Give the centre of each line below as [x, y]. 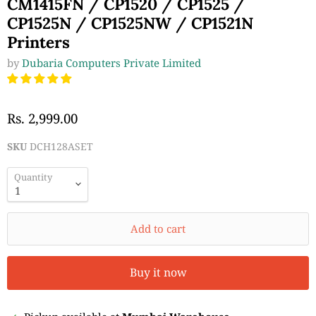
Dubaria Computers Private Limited [111, 62]
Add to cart [158, 228]
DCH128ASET [61, 146]
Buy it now [158, 273]
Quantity [33, 177]
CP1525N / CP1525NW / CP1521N [130, 23]
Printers [38, 42]
